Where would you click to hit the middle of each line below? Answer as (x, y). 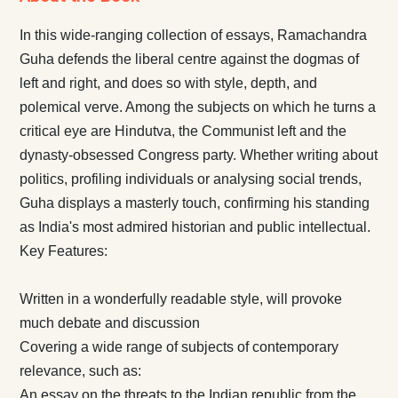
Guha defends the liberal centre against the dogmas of (189, 59)
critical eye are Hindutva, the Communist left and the (183, 131)
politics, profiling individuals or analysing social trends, (190, 179)
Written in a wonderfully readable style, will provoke (180, 298)
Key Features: (63, 251)
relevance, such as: (80, 370)
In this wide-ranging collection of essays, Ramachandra (193, 35)
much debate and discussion (109, 322)
